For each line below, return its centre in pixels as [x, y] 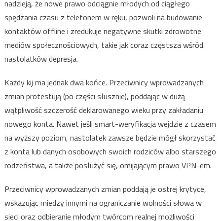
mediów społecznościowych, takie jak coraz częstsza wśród [104, 45]
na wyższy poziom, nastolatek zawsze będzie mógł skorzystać [110, 138]
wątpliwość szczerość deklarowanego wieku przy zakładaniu [104, 110]
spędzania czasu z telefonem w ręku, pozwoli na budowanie [103, 18]
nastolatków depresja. [41, 59]
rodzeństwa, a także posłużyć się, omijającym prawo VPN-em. [108, 166]
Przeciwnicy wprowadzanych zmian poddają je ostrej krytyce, [105, 189]
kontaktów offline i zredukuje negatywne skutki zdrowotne [103, 31]
